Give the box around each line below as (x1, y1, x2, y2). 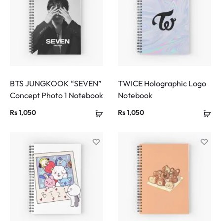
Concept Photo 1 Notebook (10, 90, 103, 101)
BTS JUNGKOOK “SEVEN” (10, 78, 102, 89)
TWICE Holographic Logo (118, 78, 206, 89)
